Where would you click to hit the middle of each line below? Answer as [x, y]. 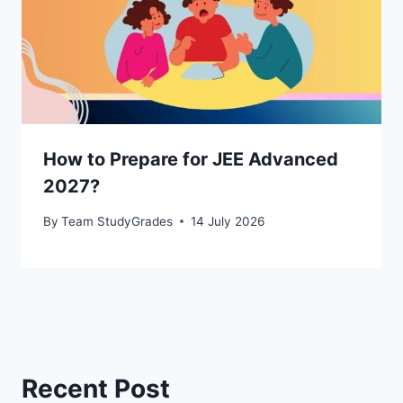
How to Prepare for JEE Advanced [191, 160]
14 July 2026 [228, 221]
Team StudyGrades [117, 221]
